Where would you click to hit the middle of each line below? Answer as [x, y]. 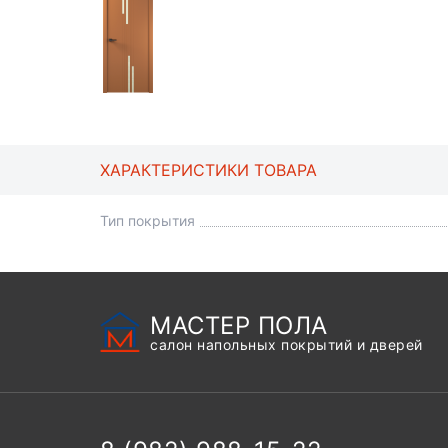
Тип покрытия [147, 220]
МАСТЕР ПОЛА [239, 325]
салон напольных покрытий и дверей [286, 344]
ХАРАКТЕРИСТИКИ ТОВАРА [208, 170]
